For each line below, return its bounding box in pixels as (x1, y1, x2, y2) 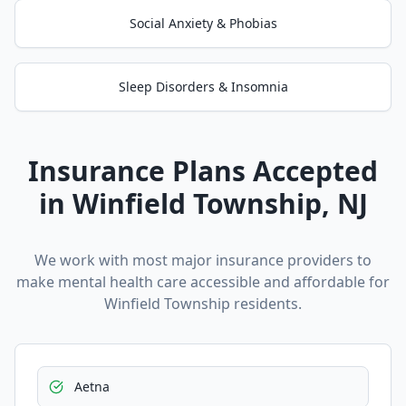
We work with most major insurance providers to (34, 250, 372, 270)
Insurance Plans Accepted (28, 152, 378, 189)
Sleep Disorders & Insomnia (118, 78, 288, 95)
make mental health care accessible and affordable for (16, 272, 390, 292)
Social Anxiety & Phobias (129, 14, 277, 32)
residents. (230, 294, 302, 314)
